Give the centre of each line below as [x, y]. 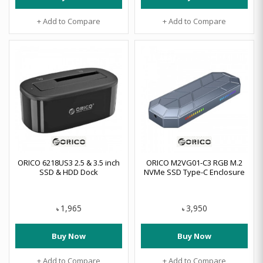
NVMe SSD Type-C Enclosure [194, 172]
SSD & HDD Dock [69, 172]
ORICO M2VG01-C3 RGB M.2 [194, 163]
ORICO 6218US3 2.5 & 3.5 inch [69, 163]
